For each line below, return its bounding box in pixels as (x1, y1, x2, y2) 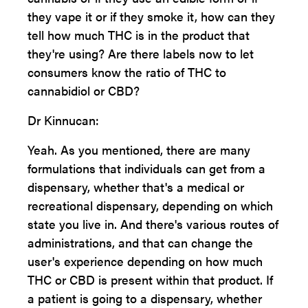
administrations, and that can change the (27, 234, 253, 251)
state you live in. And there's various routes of (27, 215, 278, 232)
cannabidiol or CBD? (27, 82, 140, 99)
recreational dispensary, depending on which (27, 197, 273, 214)
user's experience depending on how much (27, 252, 263, 269)
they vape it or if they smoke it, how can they (27, 8, 275, 25)
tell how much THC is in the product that (27, 26, 250, 43)
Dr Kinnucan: (27, 111, 99, 129)
